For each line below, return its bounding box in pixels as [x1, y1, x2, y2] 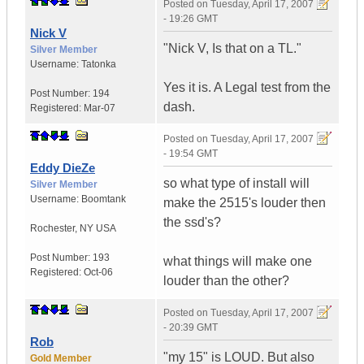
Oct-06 [84, 266, 113, 279]
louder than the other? [163, 274, 289, 288]
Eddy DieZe [30, 161, 95, 175]
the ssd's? [163, 215, 221, 230]
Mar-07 [84, 102, 115, 115]
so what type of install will [163, 176, 310, 191]
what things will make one [163, 254, 312, 269]
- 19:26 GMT [163, 13, 218, 25]
